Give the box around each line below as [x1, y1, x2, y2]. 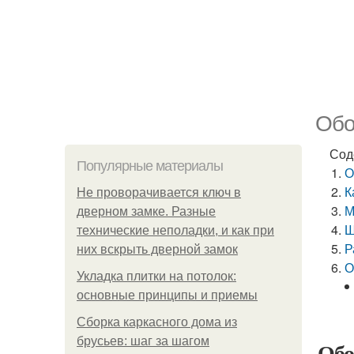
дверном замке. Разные [77, 205, 216, 218]
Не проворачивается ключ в [77, 186, 241, 199]
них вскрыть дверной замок [77, 243, 238, 256]
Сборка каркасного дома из [77, 315, 237, 329]
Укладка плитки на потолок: [77, 269, 236, 283]
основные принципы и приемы [77, 288, 258, 302]
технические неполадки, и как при [77, 224, 274, 237]
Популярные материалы [77, 158, 223, 174]
